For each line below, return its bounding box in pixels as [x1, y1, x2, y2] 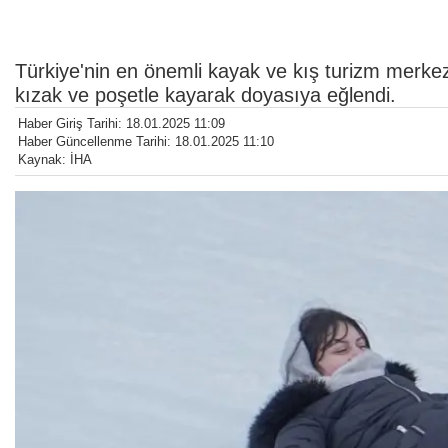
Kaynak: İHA [18, 151, 92, 167]
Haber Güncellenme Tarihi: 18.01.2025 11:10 [18, 133, 274, 149]
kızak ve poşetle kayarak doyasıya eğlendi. [15, 83, 396, 106]
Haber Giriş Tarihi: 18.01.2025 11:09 [18, 115, 225, 131]
